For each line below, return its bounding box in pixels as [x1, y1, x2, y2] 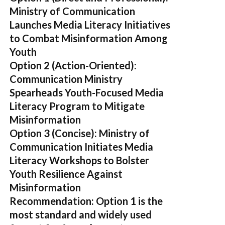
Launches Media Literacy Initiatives [10, 18, 170, 31]
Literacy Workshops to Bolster [10, 154, 149, 166]
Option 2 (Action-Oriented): [10, 59, 137, 71]
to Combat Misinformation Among [10, 32, 168, 44]
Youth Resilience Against [10, 167, 123, 180]
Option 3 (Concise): [10, 127, 97, 139]
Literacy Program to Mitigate [10, 99, 145, 112]
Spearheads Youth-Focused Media [10, 86, 164, 98]
